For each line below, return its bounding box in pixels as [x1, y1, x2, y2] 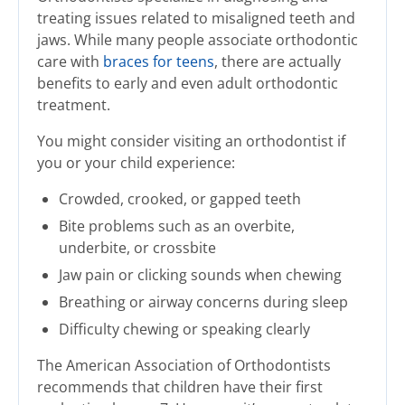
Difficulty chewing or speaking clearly [59, 319, 310, 340]
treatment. [37, 95, 110, 116]
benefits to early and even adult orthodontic [37, 73, 338, 94]
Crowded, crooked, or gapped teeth [59, 189, 301, 210]
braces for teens [103, 52, 214, 72]
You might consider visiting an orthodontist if [37, 131, 345, 152]
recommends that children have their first [37, 377, 323, 398]
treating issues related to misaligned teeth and [37, 8, 355, 29]
